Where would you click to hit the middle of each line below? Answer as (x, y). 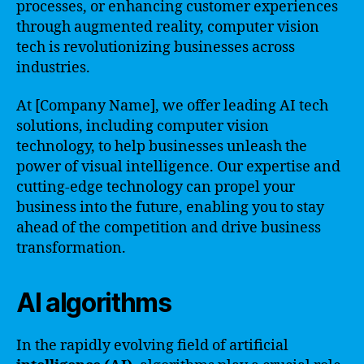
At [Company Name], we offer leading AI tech (172, 106)
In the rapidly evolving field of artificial (152, 346)
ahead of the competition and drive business (169, 228)
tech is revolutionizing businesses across (156, 47)
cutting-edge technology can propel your (156, 187)
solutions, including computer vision (143, 126)
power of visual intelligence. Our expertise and (178, 167)
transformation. (71, 248)
